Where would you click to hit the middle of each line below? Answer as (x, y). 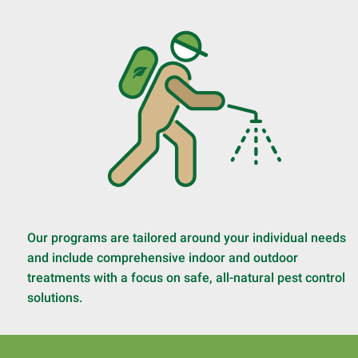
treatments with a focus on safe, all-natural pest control (186, 278)
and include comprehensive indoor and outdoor (163, 258)
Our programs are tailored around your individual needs (187, 238)
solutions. (55, 298)
